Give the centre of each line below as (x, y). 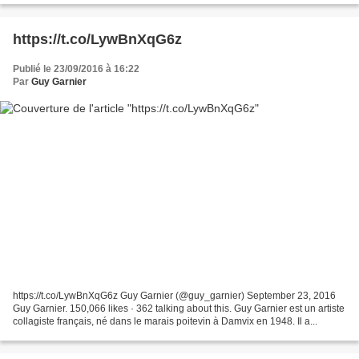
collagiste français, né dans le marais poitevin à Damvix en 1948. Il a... (165, 322)
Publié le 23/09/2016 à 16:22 (76, 69)
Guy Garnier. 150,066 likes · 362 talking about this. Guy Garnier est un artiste (179, 309)
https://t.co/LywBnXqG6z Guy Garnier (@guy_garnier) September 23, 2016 (174, 296)
